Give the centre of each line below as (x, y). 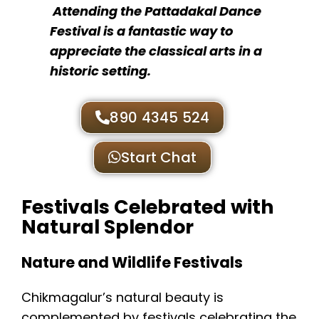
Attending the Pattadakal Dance (157, 11)
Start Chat (159, 158)
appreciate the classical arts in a (156, 51)
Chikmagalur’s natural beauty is (122, 298)
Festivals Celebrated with (148, 206)
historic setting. (100, 71)
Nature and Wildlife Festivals (132, 263)
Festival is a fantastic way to (141, 31)
